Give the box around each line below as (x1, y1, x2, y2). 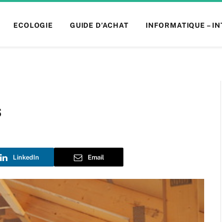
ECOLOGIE (13, 21, 53, 29)
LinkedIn (12, 153, 39, 161)
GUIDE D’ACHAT (69, 21, 129, 29)
